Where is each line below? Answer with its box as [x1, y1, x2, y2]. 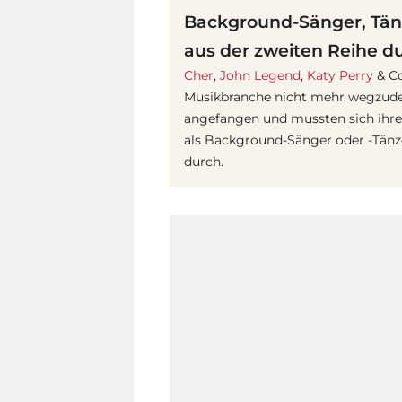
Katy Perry [307, 67, 373, 84]
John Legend [220, 67, 301, 84]
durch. [184, 153, 223, 170]
